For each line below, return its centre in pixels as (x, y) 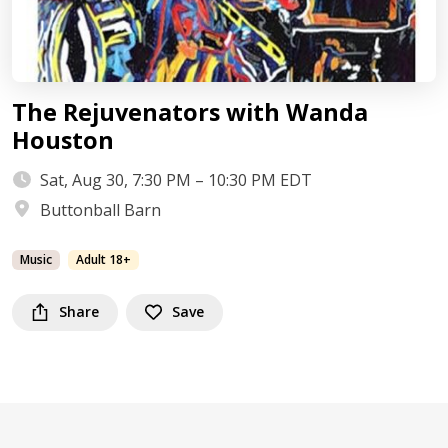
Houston (63, 139)
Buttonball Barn (100, 209)
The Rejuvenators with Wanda (190, 111)
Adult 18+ (103, 259)
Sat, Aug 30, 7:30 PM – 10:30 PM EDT (176, 179)
